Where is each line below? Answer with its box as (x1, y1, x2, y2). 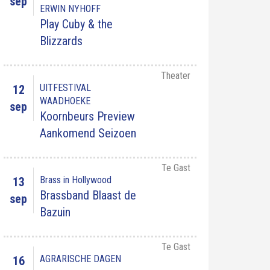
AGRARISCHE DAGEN (40, 253, 121, 265)
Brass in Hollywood (40, 174, 111, 186)
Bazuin (40, 205, 71, 219)
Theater (161, 70, 190, 81)
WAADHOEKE (40, 95, 90, 107)
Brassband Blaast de (40, 188, 136, 202)
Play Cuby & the (40, 17, 113, 31)
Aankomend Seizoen (40, 126, 136, 140)
